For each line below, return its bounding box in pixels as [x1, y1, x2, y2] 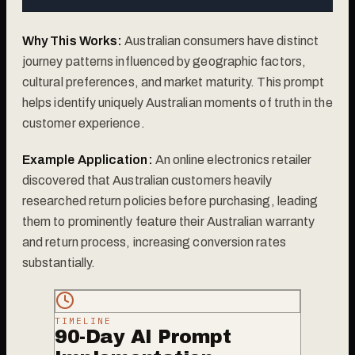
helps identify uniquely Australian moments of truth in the [22, 95, 333, 109]
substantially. [22, 255, 96, 269]
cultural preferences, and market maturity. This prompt [22, 74, 325, 89]
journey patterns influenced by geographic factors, [22, 54, 306, 68]
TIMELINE [55, 315, 112, 326]
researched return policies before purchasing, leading [22, 193, 319, 208]
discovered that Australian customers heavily [22, 173, 273, 187]
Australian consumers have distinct [122, 33, 319, 48]
